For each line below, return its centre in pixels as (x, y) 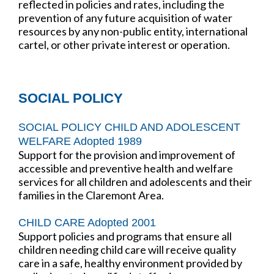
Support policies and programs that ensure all (125, 236)
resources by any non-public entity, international (133, 31)
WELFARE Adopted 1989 (80, 141)
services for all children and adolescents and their (135, 181)
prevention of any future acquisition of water (125, 17)
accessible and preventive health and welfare (126, 168)
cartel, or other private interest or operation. (124, 44)
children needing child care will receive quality (127, 249)
